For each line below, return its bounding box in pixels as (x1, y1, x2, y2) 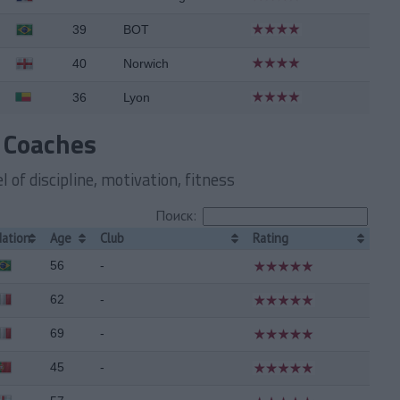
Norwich (123, 56, 169, 71)
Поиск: (155, 206, 197, 224)
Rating (253, 229, 289, 246)
